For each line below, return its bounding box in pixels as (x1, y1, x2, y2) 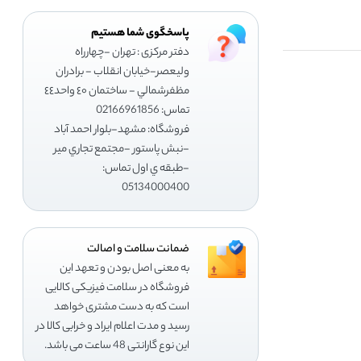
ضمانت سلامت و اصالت (87, 239, 190, 259)
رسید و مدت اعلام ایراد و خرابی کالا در (36, 317, 190, 336)
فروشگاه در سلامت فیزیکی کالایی (45, 278, 190, 297)
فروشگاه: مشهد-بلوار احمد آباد (54, 120, 190, 139)
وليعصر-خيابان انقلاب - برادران (56, 62, 190, 81)
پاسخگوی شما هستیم (91, 23, 190, 43)
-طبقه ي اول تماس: (102, 159, 190, 178)
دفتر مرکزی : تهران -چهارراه (75, 43, 190, 62)
